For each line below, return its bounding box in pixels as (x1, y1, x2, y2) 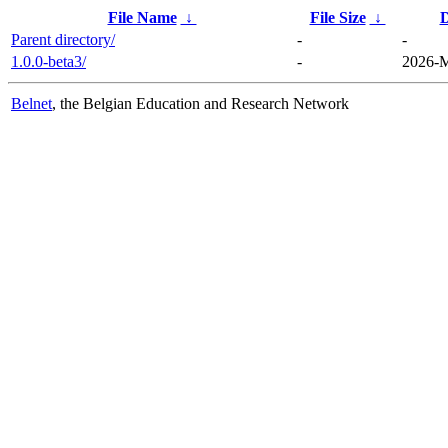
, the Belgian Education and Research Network (52, 94, 349, 112)
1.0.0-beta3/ (11, 52, 86, 70)
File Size (309, 8, 366, 26)
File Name (107, 8, 177, 26)
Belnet (11, 94, 52, 112)
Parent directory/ (11, 30, 115, 48)
